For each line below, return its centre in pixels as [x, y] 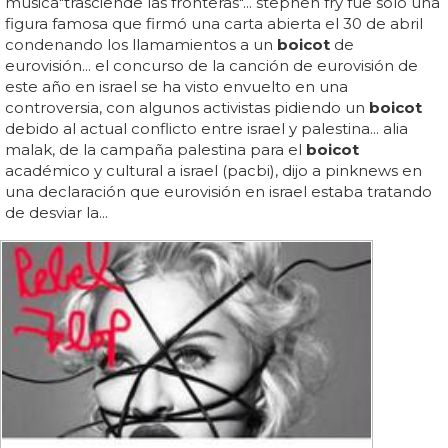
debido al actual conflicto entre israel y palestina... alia [206, 128]
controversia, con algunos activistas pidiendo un [187, 107]
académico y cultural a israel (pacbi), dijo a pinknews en [213, 170]
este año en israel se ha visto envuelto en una [176, 86]
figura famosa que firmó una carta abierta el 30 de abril [214, 23]
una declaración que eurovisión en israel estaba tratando [218, 191]
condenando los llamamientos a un [141, 44]
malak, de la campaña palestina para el [155, 149]
